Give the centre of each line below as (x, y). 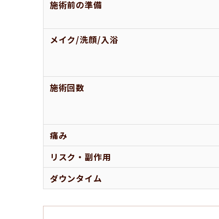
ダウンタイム (76, 178)
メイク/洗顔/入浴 (84, 39)
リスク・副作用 (80, 157)
